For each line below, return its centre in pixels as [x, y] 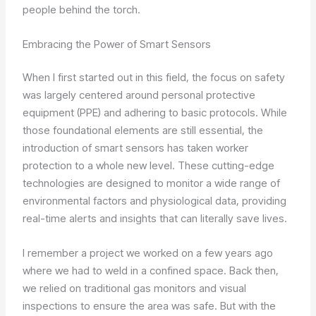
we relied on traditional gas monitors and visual [135, 288]
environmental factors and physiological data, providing [155, 201]
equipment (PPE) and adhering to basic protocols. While [155, 113]
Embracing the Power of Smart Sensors [117, 44]
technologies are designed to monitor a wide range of [152, 183]
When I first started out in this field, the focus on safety [154, 78]
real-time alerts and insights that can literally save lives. [155, 219]
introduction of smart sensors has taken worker [136, 148]
